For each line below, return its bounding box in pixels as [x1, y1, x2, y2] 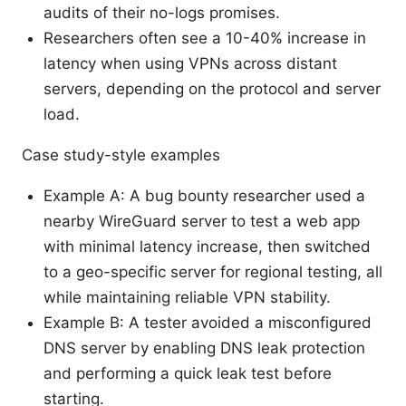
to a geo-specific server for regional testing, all [43, 262, 382, 281]
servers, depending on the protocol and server [43, 79, 381, 98]
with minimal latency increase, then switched [43, 237, 371, 256]
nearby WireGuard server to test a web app [43, 211, 360, 230]
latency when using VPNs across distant [43, 53, 337, 72]
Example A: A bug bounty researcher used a [43, 186, 365, 205]
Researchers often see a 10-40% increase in [43, 28, 366, 47]
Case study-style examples [22, 145, 220, 164]
